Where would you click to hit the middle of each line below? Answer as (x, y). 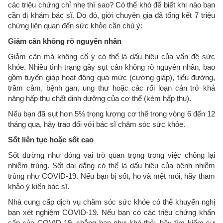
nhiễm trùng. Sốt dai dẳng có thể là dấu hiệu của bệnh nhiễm (111, 165)
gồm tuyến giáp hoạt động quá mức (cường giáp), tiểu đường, (111, 77)
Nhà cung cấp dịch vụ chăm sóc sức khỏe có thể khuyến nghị (111, 202)
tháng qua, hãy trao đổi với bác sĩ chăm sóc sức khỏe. (97, 124)
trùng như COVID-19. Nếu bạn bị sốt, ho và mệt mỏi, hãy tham (111, 176)
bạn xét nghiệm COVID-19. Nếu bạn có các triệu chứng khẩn (111, 212)
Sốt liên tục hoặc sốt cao (51, 139)
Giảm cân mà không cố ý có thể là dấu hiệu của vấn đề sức (111, 56)
